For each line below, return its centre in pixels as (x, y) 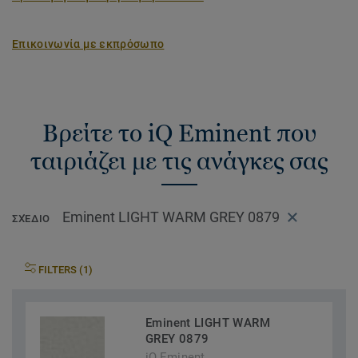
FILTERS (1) (66, 270)
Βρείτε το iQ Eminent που (179, 133)
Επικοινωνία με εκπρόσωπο (88, 44)
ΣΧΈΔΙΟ (31, 219)
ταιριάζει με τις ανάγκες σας (179, 161)
